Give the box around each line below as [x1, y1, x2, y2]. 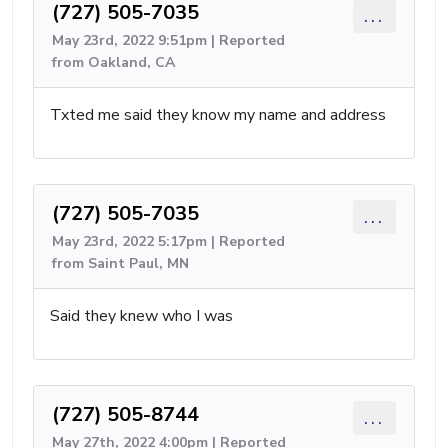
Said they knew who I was [50, 305, 233, 327]
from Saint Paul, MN [52, 254, 189, 273]
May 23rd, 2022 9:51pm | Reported [52, 31, 285, 50]
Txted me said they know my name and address [50, 104, 386, 126]
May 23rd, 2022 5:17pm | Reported [52, 232, 285, 251]
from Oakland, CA [52, 53, 175, 72]
